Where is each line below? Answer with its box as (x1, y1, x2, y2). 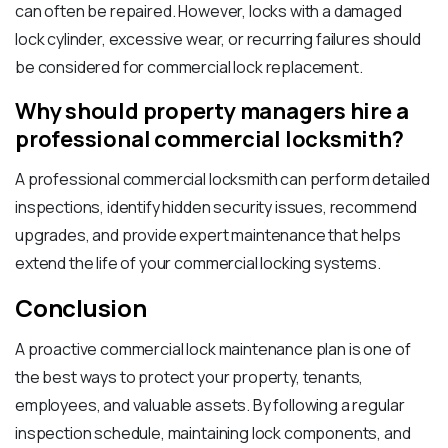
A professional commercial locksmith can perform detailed (15, 168, 431, 191)
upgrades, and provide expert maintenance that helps (15, 224, 401, 247)
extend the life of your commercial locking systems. (15, 252, 381, 275)
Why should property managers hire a (15, 96, 409, 127)
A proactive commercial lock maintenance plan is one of (15, 338, 411, 361)
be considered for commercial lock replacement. (15, 56, 363, 79)
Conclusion (15, 291, 147, 325)
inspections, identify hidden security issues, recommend (15, 196, 418, 219)
